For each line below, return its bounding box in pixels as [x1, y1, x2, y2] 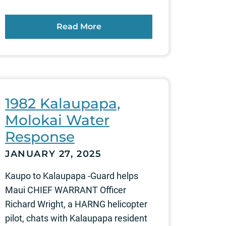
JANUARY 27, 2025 [5, 148, 102, 159]
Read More [56, 21, 101, 31]
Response [5, 128, 75, 145]
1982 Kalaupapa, [5, 94, 120, 112]
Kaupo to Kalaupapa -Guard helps [5, 170, 138, 181]
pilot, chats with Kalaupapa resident [5, 212, 147, 223]
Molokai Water [5, 111, 109, 129]
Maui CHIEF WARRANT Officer [5, 184, 126, 195]
